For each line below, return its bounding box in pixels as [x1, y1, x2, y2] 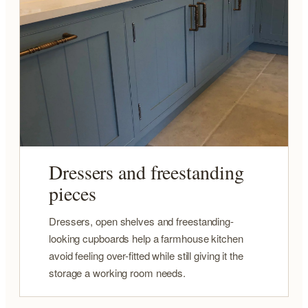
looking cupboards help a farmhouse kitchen [49, 230, 243, 245]
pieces [49, 179, 96, 206]
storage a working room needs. [49, 265, 186, 280]
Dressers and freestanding [49, 158, 244, 185]
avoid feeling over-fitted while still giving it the [49, 247, 243, 263]
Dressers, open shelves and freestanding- [49, 213, 234, 228]
